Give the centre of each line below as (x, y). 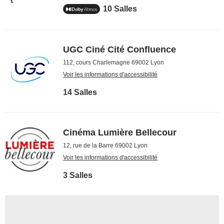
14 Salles (80, 92)
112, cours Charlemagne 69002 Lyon (113, 62)
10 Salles (120, 9)
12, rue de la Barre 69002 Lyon (105, 145)
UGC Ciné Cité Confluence (119, 49)
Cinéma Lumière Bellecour (120, 132)
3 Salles (78, 175)
